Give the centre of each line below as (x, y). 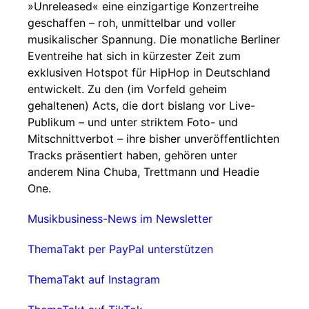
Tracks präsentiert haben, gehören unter (132, 155)
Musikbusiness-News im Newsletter (120, 219)
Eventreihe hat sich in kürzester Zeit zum (134, 56)
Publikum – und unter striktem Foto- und (133, 122)
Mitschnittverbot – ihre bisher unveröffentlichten (153, 139)
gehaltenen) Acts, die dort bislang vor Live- (141, 106)
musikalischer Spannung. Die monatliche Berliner (154, 39)
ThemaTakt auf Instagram (94, 279)
